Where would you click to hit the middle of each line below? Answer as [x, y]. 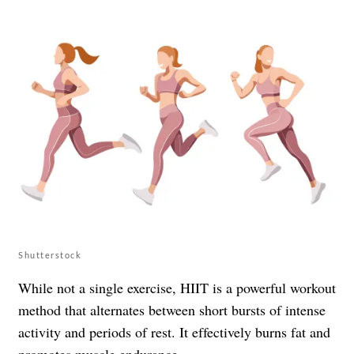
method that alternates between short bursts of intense [172, 310]
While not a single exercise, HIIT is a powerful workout [177, 288]
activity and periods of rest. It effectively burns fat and [174, 332]
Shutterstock [50, 255]
